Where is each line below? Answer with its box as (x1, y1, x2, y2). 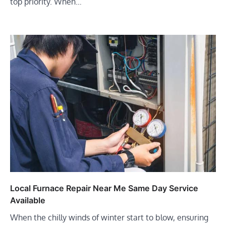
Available (10, 195, 45, 205)
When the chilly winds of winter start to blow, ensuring (10, 212, 208, 222)
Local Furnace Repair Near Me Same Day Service (10, 183, 198, 193)
